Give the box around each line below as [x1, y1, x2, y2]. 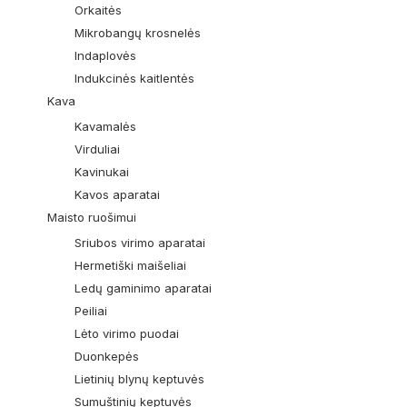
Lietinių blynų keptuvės [74, 372, 205, 387]
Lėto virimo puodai [74, 326, 180, 342]
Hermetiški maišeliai [74, 258, 187, 273]
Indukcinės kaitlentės [74, 71, 195, 86]
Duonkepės [74, 349, 140, 364]
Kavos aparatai [74, 187, 161, 203]
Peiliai [74, 303, 108, 319]
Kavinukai [74, 164, 130, 180]
